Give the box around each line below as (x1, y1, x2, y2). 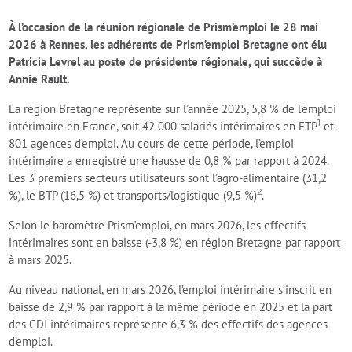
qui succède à (254, 54, 323, 69)
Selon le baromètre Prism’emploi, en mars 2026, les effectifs (9, 218, 306, 233)
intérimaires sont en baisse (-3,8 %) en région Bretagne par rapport (9, 235, 341, 250)
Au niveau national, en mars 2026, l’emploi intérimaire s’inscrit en (9, 282, 332, 297)
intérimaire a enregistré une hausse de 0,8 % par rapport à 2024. (9, 153, 329, 168)
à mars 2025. (9, 252, 75, 267)
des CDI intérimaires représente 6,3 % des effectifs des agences (9, 317, 328, 332)
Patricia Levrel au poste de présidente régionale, (9, 54, 255, 69)
